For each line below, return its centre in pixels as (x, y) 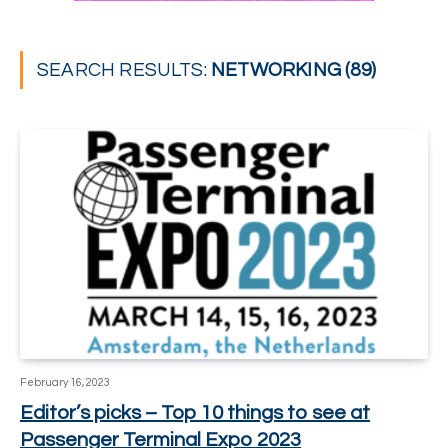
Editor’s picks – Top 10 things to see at (195, 412)
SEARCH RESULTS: (124, 70)
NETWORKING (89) (293, 70)
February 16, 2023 (65, 382)
